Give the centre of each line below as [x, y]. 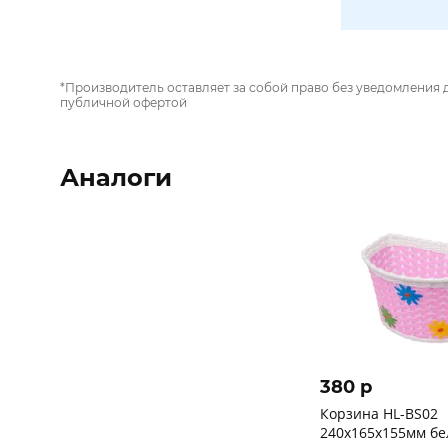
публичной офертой [123, 102]
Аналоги [116, 177]
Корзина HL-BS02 [379, 413]
